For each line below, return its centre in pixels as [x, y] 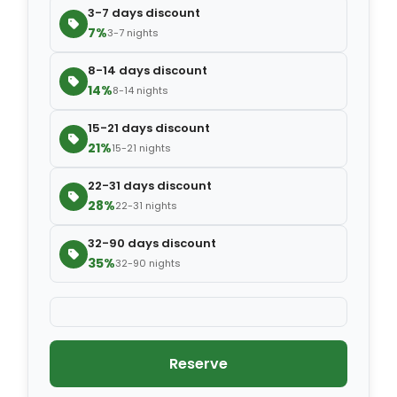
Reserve [198, 364]
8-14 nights [140, 91]
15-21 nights [141, 148]
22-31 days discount [150, 186]
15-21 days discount [149, 128]
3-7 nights [133, 33]
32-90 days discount [152, 244]
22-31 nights [146, 206]
